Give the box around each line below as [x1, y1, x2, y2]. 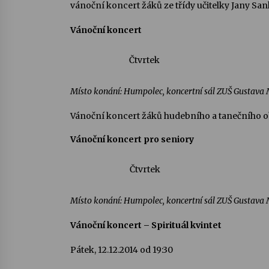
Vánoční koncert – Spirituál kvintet [70, 219, 222, 231]
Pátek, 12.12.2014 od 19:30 [70, 244, 173, 255]
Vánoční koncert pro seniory [70, 134, 194, 145]
